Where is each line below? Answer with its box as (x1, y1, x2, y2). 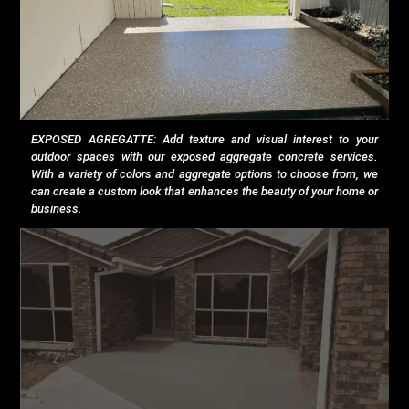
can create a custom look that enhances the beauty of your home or (31, 184, 378, 199)
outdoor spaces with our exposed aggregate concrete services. (31, 150, 378, 164)
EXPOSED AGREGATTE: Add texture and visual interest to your (31, 132, 378, 147)
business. (31, 202, 83, 216)
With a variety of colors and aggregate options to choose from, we (31, 167, 378, 182)
